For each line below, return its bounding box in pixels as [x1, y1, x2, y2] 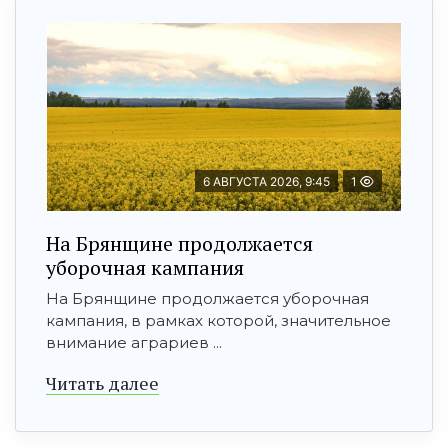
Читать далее [46, 370, 159, 395]
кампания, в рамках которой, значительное [46, 310, 391, 330]
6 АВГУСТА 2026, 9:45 [203, 173, 330, 189]
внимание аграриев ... [46, 332, 222, 352]
